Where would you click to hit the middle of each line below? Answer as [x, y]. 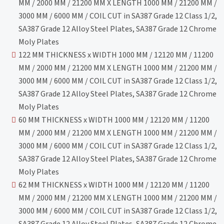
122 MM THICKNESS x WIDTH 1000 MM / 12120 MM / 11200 [116, 55]
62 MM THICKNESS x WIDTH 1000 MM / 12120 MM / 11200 [114, 185]
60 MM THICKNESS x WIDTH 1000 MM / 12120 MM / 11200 [114, 120]
